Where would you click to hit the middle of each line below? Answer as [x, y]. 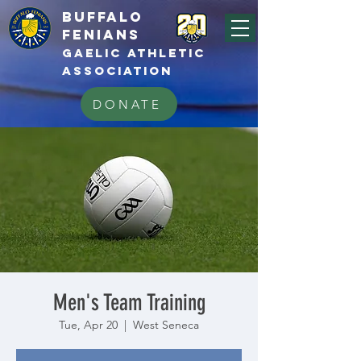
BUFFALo [103, 17]
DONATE [127, 104]
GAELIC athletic [134, 53]
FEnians [101, 35]
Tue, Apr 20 [88, 325]
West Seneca [166, 325]
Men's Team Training [129, 303]
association [117, 71]
